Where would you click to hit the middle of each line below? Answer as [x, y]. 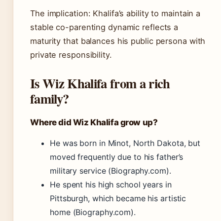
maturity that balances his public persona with [118, 41]
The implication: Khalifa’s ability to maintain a [115, 14]
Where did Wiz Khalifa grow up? [94, 123]
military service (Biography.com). [110, 171]
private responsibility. [71, 55]
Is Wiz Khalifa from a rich [100, 83]
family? [50, 99]
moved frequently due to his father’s [117, 157]
